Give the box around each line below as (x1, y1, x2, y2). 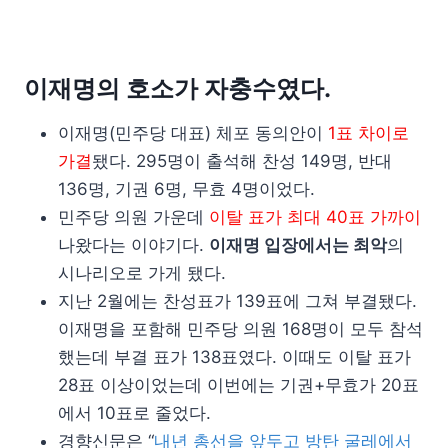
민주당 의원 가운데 (58, 207, 209, 227)
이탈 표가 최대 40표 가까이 (209, 207, 421, 227)
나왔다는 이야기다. (58, 235, 209, 255)
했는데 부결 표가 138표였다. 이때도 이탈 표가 (58, 347, 411, 367)
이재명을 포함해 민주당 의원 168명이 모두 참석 (58, 319, 423, 339)
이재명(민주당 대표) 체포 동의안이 (58, 123, 328, 143)
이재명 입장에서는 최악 (209, 235, 387, 255)
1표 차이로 (328, 123, 409, 143)
